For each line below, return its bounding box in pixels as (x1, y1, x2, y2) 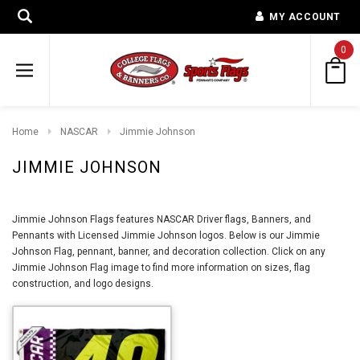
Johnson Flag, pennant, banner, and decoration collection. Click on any (12, 245, 325, 257)
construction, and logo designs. (12, 277, 153, 289)
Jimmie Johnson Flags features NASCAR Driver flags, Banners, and (12, 213, 311, 225)
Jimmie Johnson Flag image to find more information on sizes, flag (12, 261, 310, 273)
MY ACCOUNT (269, 11, 341, 22)
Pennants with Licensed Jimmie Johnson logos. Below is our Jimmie (12, 229, 320, 241)
